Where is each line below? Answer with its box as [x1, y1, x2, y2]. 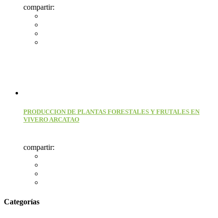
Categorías [4, 197, 39, 206]
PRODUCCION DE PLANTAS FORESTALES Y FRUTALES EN [23, 108, 200, 116]
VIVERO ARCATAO [23, 116, 79, 124]
